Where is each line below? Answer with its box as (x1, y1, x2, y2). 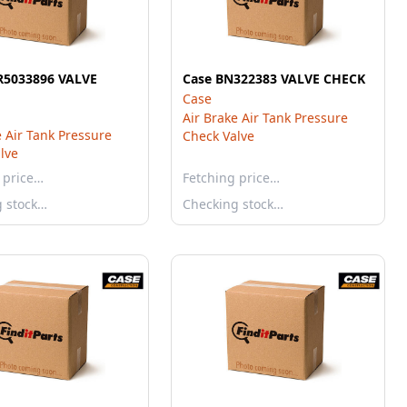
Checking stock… (183, 195, 283, 213)
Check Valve (183, 127, 254, 144)
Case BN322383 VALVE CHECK (183, 70, 365, 87)
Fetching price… (183, 169, 280, 186)
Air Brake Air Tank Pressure (183, 109, 348, 126)
